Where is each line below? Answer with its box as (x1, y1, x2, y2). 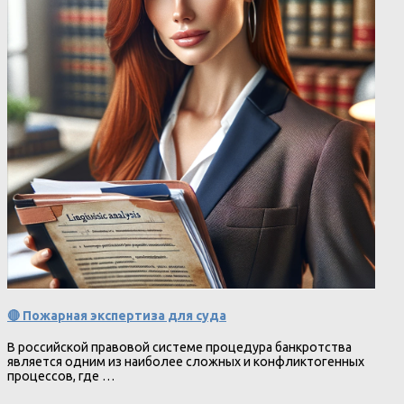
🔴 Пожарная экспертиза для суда (7, 308, 226, 324)
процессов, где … (7, 369, 115, 384)
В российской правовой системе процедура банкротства (7, 340, 352, 355)
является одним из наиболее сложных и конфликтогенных (7, 354, 364, 370)
